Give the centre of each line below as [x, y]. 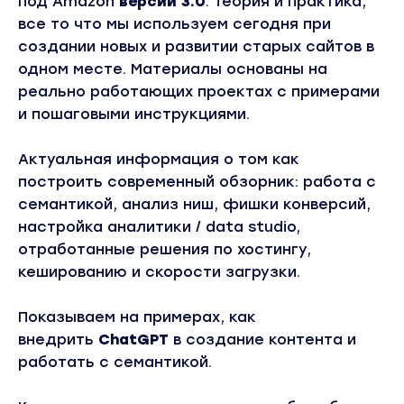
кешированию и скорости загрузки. [159, 272]
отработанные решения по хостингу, [165, 250]
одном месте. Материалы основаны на [173, 69]
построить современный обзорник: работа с [197, 182]
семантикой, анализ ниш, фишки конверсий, [194, 205]
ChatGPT [133, 340]
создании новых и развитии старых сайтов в [196, 47]
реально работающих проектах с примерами [199, 92]
